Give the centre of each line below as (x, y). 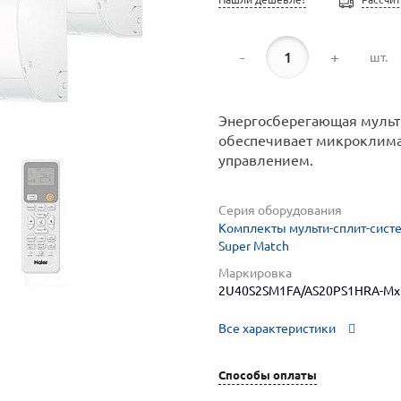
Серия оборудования (280, 210)
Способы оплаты (268, 375)
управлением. (266, 160)
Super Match (254, 246)
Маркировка (255, 273)
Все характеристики (277, 329)
